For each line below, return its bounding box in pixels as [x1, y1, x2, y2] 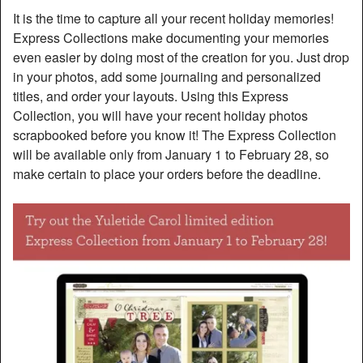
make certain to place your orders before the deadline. [13, 164, 321, 183]
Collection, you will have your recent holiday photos [13, 105, 308, 125]
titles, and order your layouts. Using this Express [13, 86, 288, 105]
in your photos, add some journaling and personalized [13, 66, 321, 86]
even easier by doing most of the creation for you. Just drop [13, 47, 349, 66]
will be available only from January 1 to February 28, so [13, 144, 329, 164]
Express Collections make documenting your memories [13, 28, 329, 47]
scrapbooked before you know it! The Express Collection [13, 125, 336, 144]
